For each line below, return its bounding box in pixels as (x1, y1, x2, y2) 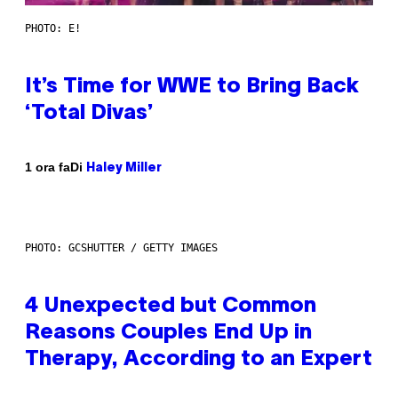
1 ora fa (25, 160, 70, 175)
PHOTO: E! (25, 21, 81, 35)
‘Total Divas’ (25, 103, 154, 123)
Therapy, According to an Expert (25, 349, 372, 370)
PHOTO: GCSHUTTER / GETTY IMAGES (25, 241, 218, 254)
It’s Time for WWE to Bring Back (25, 76, 359, 97)
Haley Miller (86, 162, 162, 174)
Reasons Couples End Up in (25, 322, 312, 343)
